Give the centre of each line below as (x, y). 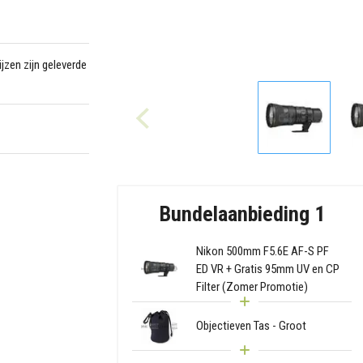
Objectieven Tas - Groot (251, 326)
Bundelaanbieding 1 (241, 214)
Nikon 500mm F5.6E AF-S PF (262, 251)
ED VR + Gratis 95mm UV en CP (267, 269)
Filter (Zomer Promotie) (252, 286)
